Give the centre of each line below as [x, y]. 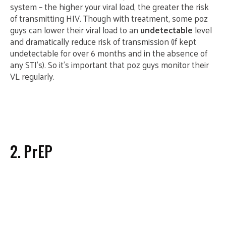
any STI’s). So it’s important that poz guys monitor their [109, 65]
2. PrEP [32, 151]
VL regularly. [32, 76]
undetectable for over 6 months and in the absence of [109, 53]
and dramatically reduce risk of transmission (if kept [103, 41]
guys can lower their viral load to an [75, 30]
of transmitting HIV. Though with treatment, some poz [109, 18]
